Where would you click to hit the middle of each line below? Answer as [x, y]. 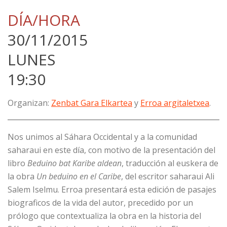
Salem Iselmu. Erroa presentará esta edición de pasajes [112, 190]
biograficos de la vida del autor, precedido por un [100, 203]
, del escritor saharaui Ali [168, 177]
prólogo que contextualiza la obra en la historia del [104, 216]
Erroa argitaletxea [175, 103]
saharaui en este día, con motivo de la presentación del [111, 150]
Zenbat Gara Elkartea [92, 103]
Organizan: [29, 103]
